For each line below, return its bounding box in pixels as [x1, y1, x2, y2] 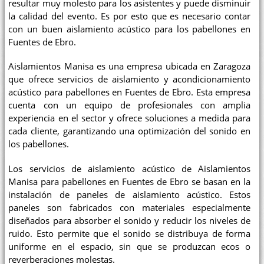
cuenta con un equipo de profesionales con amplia [8, 100, 251, 111]
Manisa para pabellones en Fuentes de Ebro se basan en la [8, 176, 251, 187]
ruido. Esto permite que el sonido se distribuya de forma [8, 227, 251, 239]
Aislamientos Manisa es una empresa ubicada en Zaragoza [8, 61, 251, 72]
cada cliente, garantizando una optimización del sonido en [8, 126, 251, 137]
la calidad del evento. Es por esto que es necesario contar [8, 10, 251, 22]
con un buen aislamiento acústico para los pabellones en [8, 23, 251, 35]
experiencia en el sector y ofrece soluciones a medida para [8, 113, 251, 124]
